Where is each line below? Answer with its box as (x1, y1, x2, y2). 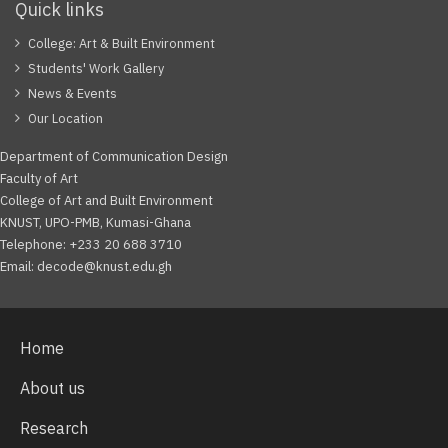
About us (20, 378, 85, 398)
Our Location (28, 110, 103, 127)
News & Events (28, 85, 117, 102)
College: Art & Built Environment (28, 35, 215, 52)
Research (20, 418, 88, 438)
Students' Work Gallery (28, 60, 164, 77)
